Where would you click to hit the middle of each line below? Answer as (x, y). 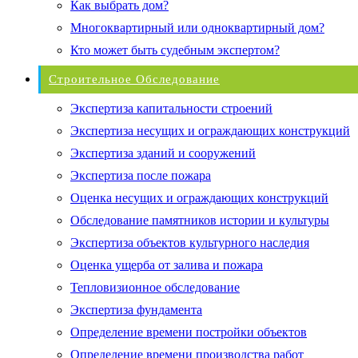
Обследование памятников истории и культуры (200, 220)
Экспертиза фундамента (136, 309)
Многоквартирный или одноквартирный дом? (197, 27)
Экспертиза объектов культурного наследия (190, 242)
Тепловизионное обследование (155, 287)
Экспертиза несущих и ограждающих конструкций (210, 130)
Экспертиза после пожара (141, 175)
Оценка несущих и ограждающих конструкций (199, 197)
